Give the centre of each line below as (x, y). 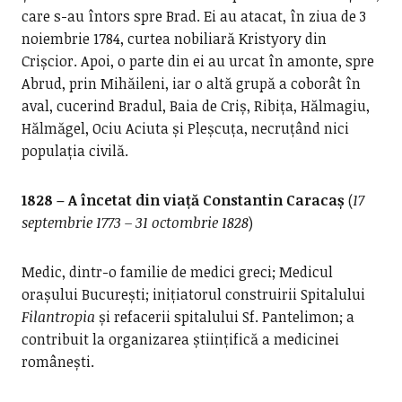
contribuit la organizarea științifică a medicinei (180, 339)
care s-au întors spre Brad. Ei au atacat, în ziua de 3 (193, 16)
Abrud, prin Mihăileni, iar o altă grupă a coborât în (191, 83)
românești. (57, 362)
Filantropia (58, 317)
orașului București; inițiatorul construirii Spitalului (193, 294)
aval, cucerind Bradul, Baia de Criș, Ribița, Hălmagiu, (195, 106)
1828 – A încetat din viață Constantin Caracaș (183, 200)
